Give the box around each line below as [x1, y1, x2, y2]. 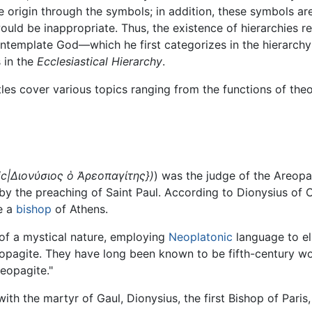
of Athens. [52, 202, 108, 217]
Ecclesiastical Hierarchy [37, 54, 162, 69]
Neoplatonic [169, 230, 233, 244]
